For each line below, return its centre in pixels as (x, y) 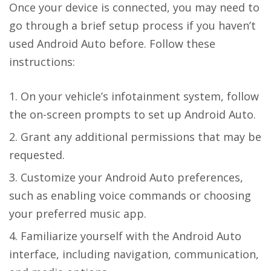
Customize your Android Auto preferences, (132, 177)
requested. (37, 155)
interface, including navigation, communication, (134, 254)
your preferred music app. (78, 213)
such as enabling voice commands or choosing (130, 195)
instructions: (42, 61)
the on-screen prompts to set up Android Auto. (132, 114)
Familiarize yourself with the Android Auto (131, 236)
